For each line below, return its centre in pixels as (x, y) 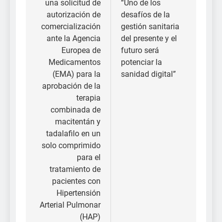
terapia (88, 98)
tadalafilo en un (73, 134)
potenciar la (141, 62)
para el (89, 158)
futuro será (140, 51)
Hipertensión (79, 193)
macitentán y (78, 122)
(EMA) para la (77, 74)
